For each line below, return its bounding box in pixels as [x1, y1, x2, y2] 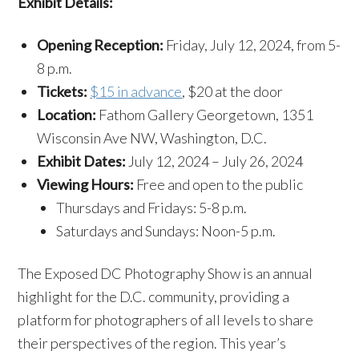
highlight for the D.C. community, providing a [18, 288, 290, 305]
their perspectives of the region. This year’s [18, 334, 287, 352]
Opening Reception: [37, 36, 164, 54]
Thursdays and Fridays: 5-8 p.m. [56, 199, 248, 216]
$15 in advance [90, 83, 183, 100]
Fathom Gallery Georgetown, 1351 [96, 106, 314, 123]
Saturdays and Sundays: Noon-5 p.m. [56, 222, 276, 240]
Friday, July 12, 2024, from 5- [163, 36, 341, 54]
